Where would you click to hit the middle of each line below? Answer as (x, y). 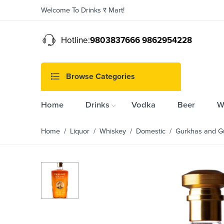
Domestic (151, 131)
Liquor (80, 131)
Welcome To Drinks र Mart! (83, 10)
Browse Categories (99, 77)
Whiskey (113, 131)
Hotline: (73, 40)
